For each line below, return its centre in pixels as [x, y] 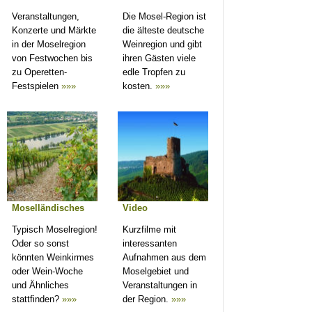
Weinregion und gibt [162, 45]
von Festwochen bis [52, 58]
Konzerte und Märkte [54, 31]
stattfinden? [37, 299]
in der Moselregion [49, 45]
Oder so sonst [40, 244]
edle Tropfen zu [154, 72]
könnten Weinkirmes [53, 258]
